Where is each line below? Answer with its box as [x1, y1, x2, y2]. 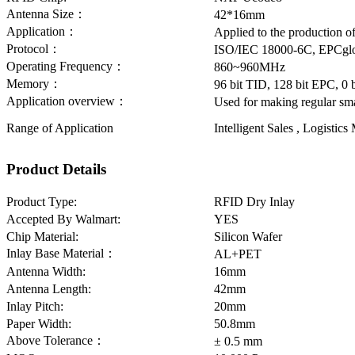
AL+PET [214, 247, 261, 261]
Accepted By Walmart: [6, 212, 120, 226]
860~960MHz [214, 59, 285, 74]
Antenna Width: [6, 265, 86, 278]
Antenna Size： [6, 6, 86, 21]
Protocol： [6, 41, 61, 55]
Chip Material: [6, 230, 78, 243]
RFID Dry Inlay [214, 195, 295, 208]
